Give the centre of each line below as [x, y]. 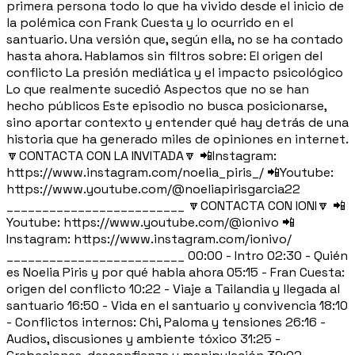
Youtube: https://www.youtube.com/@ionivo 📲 [151, 222]
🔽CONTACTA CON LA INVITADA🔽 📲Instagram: [141, 155]
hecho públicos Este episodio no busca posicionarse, [166, 105]
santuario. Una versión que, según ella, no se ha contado [175, 39]
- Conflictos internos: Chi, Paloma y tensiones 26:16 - [166, 322]
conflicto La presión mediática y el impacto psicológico [175, 72]
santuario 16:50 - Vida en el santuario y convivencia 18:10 [177, 305]
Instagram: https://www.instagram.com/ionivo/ [149, 239]
